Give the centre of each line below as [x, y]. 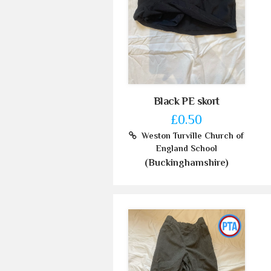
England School [186, 149]
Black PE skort [186, 101]
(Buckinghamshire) [186, 163]
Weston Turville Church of [191, 136]
